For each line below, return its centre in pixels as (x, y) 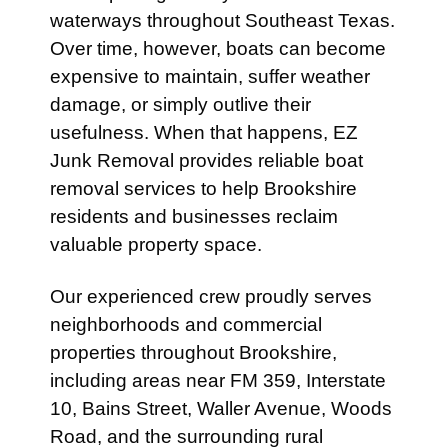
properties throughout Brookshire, (193, 352)
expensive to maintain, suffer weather (210, 76)
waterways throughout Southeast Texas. (222, 20)
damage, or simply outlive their (180, 104)
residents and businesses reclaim (194, 216)
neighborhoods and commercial (186, 324)
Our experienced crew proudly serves (211, 296)
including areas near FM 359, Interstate (218, 380)
